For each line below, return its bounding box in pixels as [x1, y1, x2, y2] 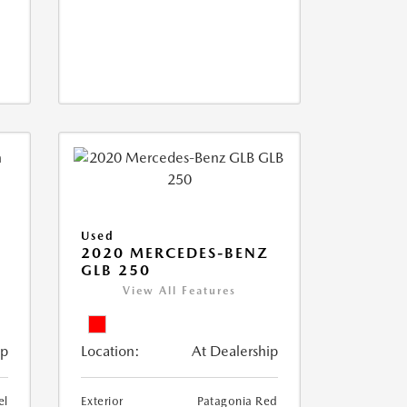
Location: [80, 342, 140, 360]
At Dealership [191, 342, 278, 360]
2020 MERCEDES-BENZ [80, 244, 269, 262]
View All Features [122, 284, 236, 297]
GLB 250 [80, 262, 151, 279]
